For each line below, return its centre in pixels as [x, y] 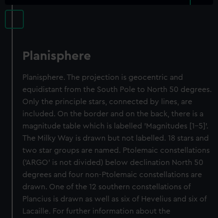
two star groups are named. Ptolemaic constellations [116, 150]
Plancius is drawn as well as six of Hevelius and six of [115, 199]
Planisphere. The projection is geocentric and [103, 77]
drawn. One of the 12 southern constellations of [107, 187]
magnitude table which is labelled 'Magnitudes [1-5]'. [116, 126]
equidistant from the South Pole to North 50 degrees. [117, 90]
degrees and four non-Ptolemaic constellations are [112, 175]
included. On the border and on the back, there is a [113, 114]
